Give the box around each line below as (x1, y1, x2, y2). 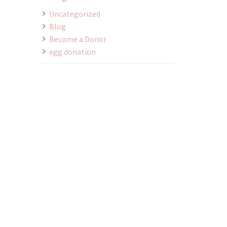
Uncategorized (49, 9, 100, 19)
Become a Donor (49, 34, 106, 45)
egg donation (49, 47, 96, 57)
